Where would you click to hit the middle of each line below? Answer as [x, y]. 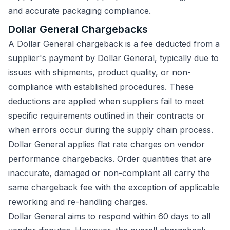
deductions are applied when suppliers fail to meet [106, 101]
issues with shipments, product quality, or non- [100, 73]
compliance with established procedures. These [101, 87]
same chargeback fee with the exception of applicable [114, 188]
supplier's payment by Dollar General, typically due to [113, 58]
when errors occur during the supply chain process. [113, 130]
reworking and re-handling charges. [79, 202]
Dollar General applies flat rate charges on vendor [107, 145]
